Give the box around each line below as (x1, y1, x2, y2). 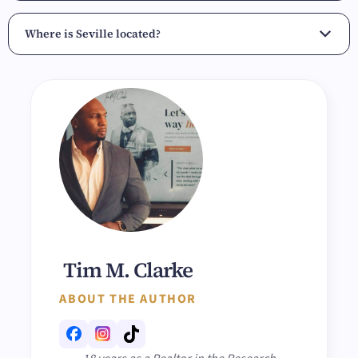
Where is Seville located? (25, 25, 161, 42)
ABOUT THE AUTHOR (59, 289, 197, 308)
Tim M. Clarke (63, 255, 193, 284)
